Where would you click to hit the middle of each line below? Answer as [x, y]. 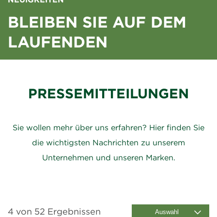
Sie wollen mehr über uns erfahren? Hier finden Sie [108, 127]
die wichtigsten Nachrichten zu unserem [108, 142]
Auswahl [167, 212]
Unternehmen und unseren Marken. [108, 157]
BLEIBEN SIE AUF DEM [97, 22]
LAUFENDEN [58, 42]
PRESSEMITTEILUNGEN [108, 93]
